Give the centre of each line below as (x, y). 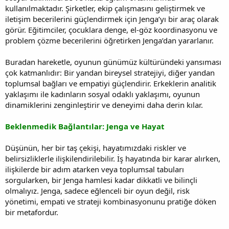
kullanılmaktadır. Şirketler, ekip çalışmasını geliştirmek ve (105, 8)
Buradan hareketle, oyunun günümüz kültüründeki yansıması (113, 62)
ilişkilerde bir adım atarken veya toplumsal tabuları (95, 169)
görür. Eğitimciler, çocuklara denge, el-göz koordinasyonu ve (111, 29)
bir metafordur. (32, 212)
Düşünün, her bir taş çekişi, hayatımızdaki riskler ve (96, 147)
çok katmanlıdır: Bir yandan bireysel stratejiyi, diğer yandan (110, 72)
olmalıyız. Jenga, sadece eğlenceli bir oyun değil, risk (97, 190)
